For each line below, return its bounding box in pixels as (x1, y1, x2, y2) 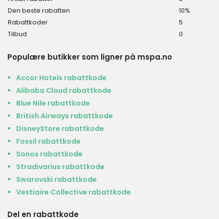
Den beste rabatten (8, 6, 70, 15)
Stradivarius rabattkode (16, 162, 105, 172)
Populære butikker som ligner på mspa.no (7, 52, 172, 62)
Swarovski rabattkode (16, 175, 97, 184)
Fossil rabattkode (16, 136, 81, 146)
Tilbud (8, 29, 27, 39)
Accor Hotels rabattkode (16, 73, 107, 83)
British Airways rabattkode (16, 111, 113, 121)
